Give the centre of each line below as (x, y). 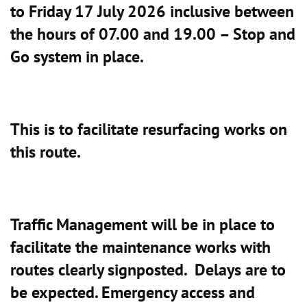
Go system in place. (77, 56)
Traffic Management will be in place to (143, 224)
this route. (46, 151)
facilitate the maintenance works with (140, 247)
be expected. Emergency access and (133, 292)
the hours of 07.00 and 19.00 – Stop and (153, 34)
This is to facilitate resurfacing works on (149, 129)
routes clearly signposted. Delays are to (148, 269)
